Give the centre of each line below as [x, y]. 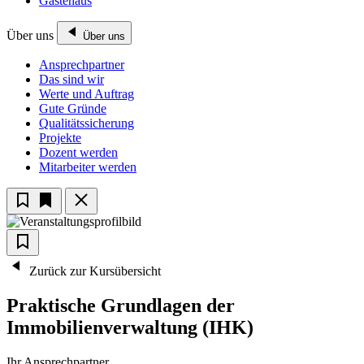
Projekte [60, 138]
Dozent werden [78, 153]
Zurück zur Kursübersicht [93, 271]
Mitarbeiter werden [88, 167]
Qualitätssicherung [87, 123]
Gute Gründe [73, 109]
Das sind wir [71, 80]
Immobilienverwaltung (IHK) [130, 328]
